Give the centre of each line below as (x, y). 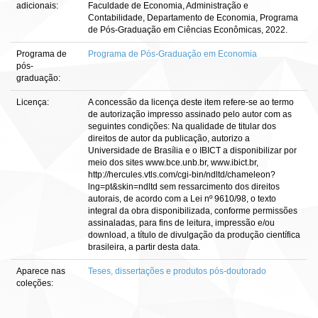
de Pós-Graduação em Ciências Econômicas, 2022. (188, 30)
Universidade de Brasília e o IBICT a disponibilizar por (192, 150)
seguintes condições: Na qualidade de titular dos (182, 126)
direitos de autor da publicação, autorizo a (169, 138)
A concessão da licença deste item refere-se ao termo (191, 102)
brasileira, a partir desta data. (144, 247)
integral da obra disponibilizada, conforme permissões (193, 211)
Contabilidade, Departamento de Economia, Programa (193, 18)
